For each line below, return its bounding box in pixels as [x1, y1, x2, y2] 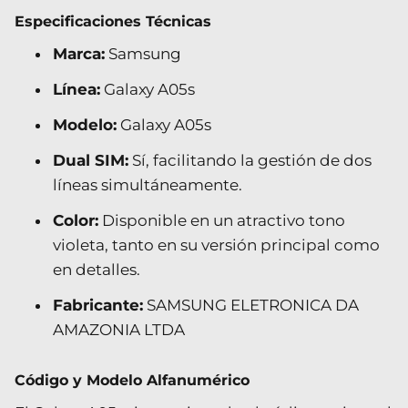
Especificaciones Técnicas [15, 12, 211, 30]
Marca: [53, 44, 105, 63]
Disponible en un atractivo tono [98, 210, 345, 229]
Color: [53, 210, 98, 229]
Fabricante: [53, 295, 143, 314]
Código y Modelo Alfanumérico [15, 371, 250, 389]
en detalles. [53, 260, 140, 279]
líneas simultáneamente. [53, 175, 242, 194]
